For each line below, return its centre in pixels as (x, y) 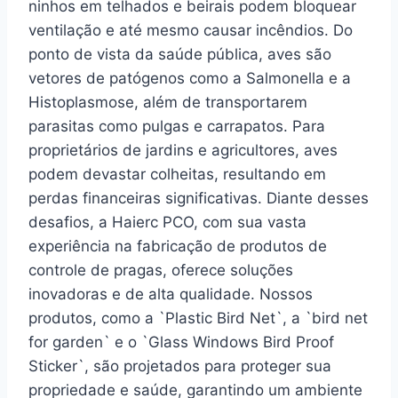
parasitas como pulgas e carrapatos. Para (177, 126)
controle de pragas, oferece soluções (161, 270)
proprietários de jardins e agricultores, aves (183, 150)
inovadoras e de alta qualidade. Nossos (171, 294)
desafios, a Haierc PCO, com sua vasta (167, 222)
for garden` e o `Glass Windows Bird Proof (181, 342)
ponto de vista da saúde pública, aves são (180, 54)
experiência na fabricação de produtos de (178, 246)
